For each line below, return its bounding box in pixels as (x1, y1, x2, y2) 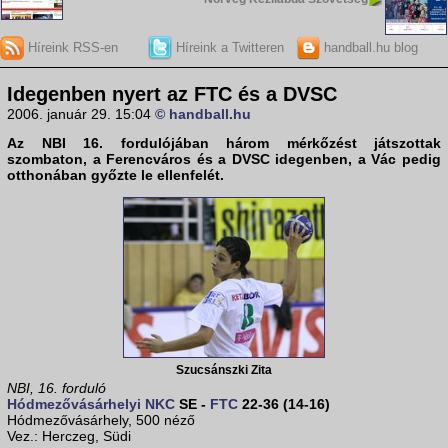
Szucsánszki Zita (176, 362, 272, 377)
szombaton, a (7, 151, 107, 168)
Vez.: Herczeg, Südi (7, 428, 131, 445)
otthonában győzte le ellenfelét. (7, 167, 224, 184)
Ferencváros (106, 151, 192, 168)
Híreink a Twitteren (171, 39, 284, 55)
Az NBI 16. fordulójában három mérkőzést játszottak (7, 135, 441, 152)
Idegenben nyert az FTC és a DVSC (7, 83, 337, 106)
